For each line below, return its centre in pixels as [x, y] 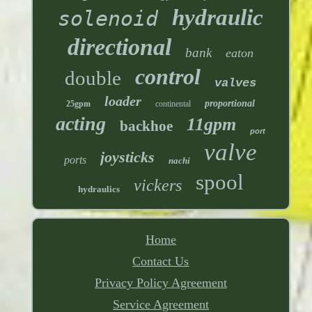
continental [173, 104]
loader [123, 101]
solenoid [108, 19]
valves [236, 84]
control [168, 77]
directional [120, 47]
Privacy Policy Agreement [161, 283]
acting [81, 124]
